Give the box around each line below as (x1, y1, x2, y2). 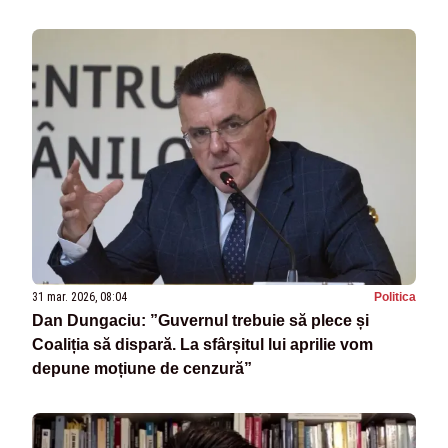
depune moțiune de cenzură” (32, 360, 252, 378)
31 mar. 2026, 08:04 (32, 290, 127, 305)
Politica (374, 290, 416, 305)
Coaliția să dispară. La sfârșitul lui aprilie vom (32, 336, 373, 354)
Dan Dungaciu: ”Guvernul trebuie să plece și (32, 312, 369, 330)
